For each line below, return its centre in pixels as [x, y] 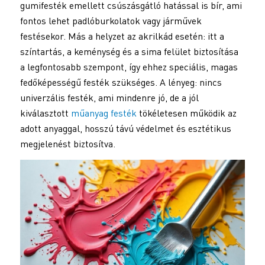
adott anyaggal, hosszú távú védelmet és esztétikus [125, 129]
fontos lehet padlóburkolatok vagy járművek [111, 21]
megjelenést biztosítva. [67, 144]
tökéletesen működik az [186, 113]
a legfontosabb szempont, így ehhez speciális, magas [129, 67]
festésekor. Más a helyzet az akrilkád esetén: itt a [122, 36]
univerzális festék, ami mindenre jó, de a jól [109, 98]
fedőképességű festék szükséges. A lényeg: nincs [121, 83]
